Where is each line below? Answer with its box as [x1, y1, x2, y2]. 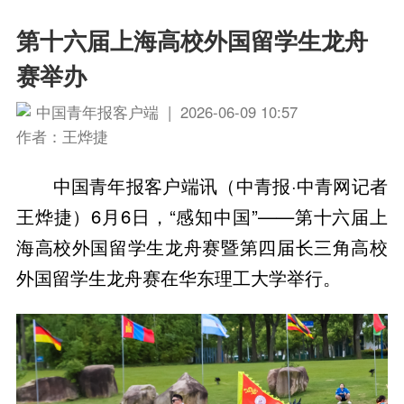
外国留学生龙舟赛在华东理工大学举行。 [15, 264, 341, 291]
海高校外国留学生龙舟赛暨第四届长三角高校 [15, 234, 389, 261]
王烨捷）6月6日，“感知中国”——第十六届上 [15, 203, 389, 230]
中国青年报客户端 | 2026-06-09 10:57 [35, 100, 298, 123]
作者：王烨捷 [15, 125, 108, 148]
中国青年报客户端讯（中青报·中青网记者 [52, 172, 389, 199]
